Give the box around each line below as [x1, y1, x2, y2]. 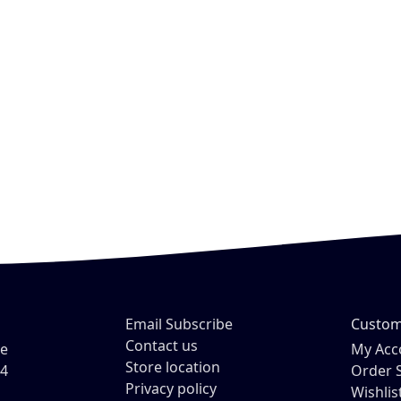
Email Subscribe [125, 314, 233, 335]
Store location [125, 357, 220, 378]
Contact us [125, 336, 198, 356]
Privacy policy [125, 379, 217, 399]
